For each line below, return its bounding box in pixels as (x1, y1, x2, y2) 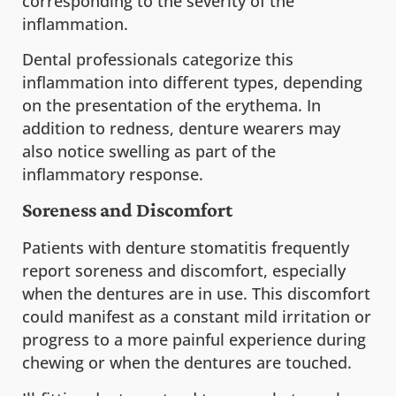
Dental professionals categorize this (22, 48, 293, 70)
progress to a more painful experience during (22, 329, 366, 351)
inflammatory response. (22, 163, 203, 185)
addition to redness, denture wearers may (22, 117, 340, 139)
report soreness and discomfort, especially (22, 260, 346, 282)
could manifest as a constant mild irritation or (22, 306, 371, 328)
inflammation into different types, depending (22, 71, 362, 93)
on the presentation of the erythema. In (22, 94, 321, 116)
